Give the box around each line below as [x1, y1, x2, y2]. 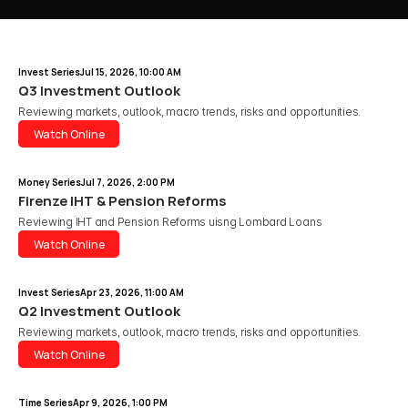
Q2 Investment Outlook [18, 301, 180, 321]
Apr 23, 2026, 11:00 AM [80, 286, 184, 299]
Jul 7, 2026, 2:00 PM [81, 176, 175, 189]
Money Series [18, 176, 81, 189]
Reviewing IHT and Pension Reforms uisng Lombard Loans [18, 215, 325, 229]
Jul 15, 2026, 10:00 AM [80, 66, 181, 78]
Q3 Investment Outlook [18, 81, 180, 100]
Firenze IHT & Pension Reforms [18, 191, 227, 210]
